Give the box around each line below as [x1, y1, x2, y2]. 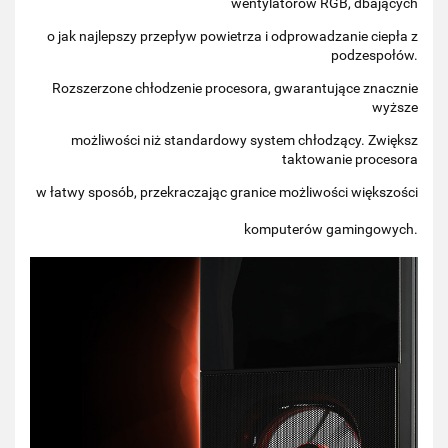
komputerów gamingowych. [244, 220, 418, 237]
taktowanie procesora [282, 150, 418, 167]
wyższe [372, 98, 418, 115]
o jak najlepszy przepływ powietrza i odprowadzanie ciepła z [47, 27, 418, 44]
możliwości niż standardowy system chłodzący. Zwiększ [71, 131, 418, 148]
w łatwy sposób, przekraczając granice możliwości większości [36, 183, 418, 200]
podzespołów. [331, 46, 418, 63]
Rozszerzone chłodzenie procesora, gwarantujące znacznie [52, 79, 418, 96]
